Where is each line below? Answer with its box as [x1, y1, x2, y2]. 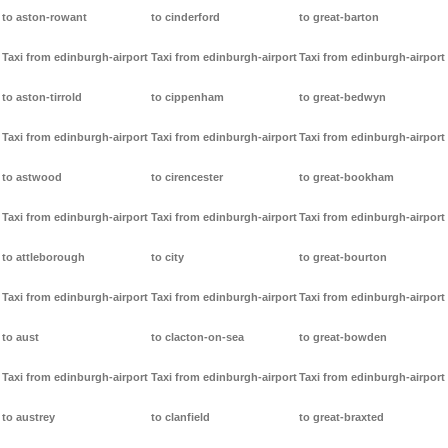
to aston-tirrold [2, 91, 82, 104]
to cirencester [150, 171, 223, 184]
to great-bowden [299, 331, 388, 344]
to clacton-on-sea [150, 331, 244, 344]
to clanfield [150, 411, 210, 424]
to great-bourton [299, 251, 388, 264]
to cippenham [150, 91, 224, 104]
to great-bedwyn [299, 91, 387, 104]
